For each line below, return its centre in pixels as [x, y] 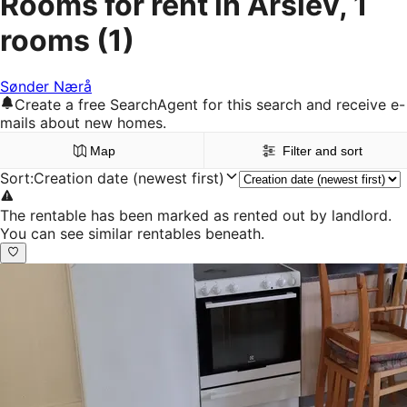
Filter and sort [322, 151]
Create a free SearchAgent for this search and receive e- [210, 105]
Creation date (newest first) [129, 179]
